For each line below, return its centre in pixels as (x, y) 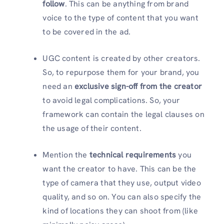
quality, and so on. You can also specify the (122, 196)
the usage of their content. (92, 128)
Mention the (66, 154)
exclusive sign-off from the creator (138, 86)
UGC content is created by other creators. (121, 58)
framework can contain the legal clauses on (123, 114)
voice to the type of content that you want (120, 17)
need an (58, 86)
